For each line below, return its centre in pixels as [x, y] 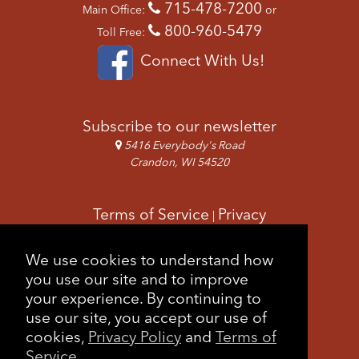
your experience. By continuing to [143, 298]
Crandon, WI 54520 [179, 161]
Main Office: [115, 9]
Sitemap [218, 258]
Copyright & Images [179, 236]
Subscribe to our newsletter [179, 125]
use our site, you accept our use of [146, 318]
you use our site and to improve [137, 279]
